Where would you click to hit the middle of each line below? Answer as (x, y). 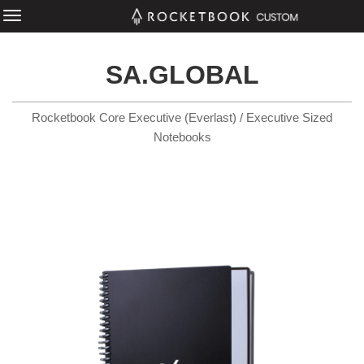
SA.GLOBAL (182, 75)
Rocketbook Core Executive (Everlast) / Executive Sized (182, 117)
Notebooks (182, 137)
